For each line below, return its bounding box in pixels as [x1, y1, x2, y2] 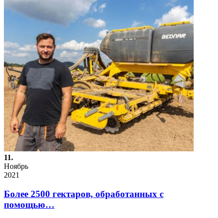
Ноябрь [4, 162, 28, 171]
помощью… [4, 200, 54, 210]
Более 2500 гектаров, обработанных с [4, 189, 163, 200]
